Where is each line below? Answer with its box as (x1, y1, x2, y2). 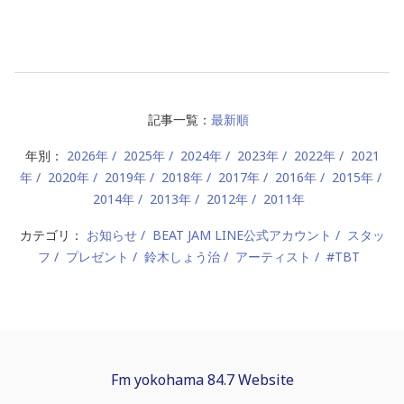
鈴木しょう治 (143, 247, 220, 265)
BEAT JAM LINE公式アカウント (151, 225, 332, 243)
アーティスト (234, 247, 311, 265)
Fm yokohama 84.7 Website (110, 369, 294, 390)
